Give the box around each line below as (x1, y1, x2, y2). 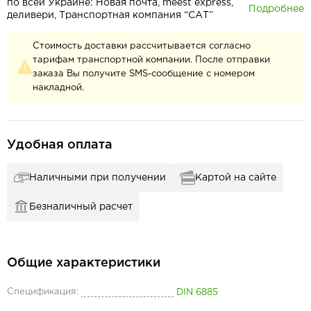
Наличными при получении (29, 174, 166, 182)
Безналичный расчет (29, 203, 133, 211)
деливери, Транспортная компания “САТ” (7, 11, 213, 19)
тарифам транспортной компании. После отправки (33, 56, 270, 64)
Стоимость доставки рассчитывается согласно (33, 42, 251, 50)
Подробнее (249, 4, 304, 13)
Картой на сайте (195, 174, 276, 182)
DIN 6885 (176, 288, 218, 296)
